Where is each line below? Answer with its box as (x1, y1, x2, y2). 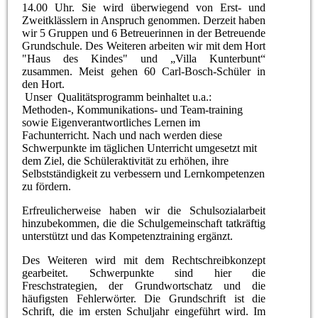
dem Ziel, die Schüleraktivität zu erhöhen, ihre (22, 154, 229, 167)
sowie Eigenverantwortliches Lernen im (22, 116, 201, 128)
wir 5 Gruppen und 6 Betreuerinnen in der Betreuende (22, 26, 266, 39)
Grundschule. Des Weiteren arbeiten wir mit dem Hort (22, 39, 266, 52)
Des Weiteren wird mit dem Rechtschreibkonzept (22, 253, 266, 266)
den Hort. (22, 77, 65, 90)
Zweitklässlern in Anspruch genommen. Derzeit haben (22, 13, 266, 26)
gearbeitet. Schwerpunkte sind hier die (22, 266, 266, 279)
